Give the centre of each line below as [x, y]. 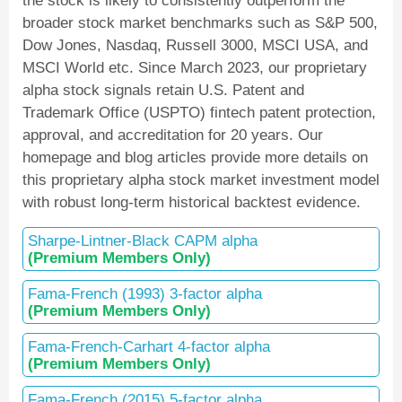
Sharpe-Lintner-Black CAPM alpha [143, 240]
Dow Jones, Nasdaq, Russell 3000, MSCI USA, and [195, 45]
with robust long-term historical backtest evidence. [192, 202]
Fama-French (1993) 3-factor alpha [145, 293]
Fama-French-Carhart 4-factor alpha [149, 346]
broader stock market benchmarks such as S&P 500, [200, 22]
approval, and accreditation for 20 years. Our [173, 135]
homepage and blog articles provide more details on [195, 157]
